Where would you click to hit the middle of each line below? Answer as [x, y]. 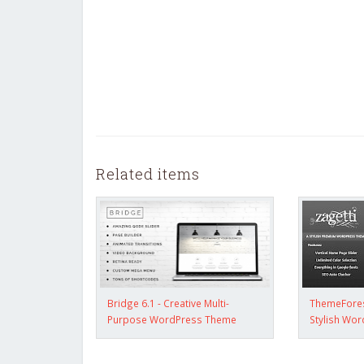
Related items [148, 173]
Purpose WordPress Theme [172, 319]
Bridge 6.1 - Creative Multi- [168, 303]
